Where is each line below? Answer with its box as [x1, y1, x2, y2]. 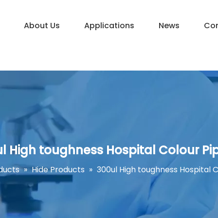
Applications [84, 20, 134, 31]
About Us [23, 20, 60, 31]
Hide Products [32, 164, 85, 176]
